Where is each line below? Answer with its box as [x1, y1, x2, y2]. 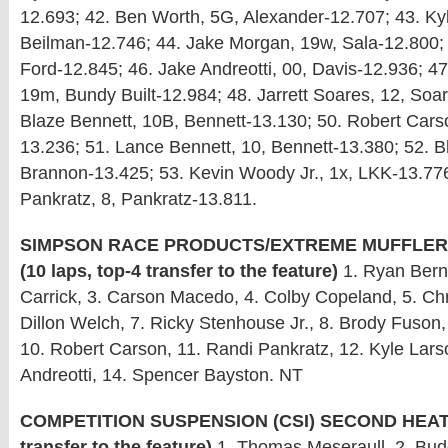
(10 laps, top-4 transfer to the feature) [20, 261, 338, 281]
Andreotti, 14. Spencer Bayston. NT [20, 365, 303, 385]
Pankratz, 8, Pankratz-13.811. [20, 189, 257, 209]
